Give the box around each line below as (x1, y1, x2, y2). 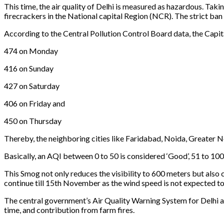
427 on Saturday (4, 80, 59, 90)
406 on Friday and (4, 98, 66, 108)
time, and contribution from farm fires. (4, 204, 136, 214)
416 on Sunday (4, 63, 53, 73)
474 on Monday (4, 45, 58, 55)
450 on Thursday (4, 115, 61, 125)
